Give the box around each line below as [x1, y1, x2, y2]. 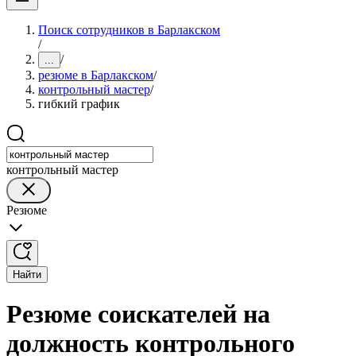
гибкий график [38, 97, 120, 110]
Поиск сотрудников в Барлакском [38, 23, 220, 37]
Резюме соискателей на [6, 300, 270, 329]
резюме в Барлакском [38, 68, 153, 82]
